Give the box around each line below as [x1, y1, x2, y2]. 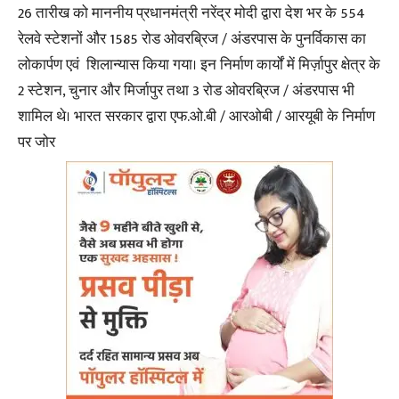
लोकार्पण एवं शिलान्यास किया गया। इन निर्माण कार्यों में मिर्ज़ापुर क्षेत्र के [18, 52, 380, 77]
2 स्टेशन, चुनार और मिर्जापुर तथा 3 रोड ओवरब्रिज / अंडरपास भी [18, 77, 354, 103]
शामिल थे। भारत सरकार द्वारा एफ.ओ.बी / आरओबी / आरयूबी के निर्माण [18, 103, 375, 129]
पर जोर [18, 129, 55, 155]
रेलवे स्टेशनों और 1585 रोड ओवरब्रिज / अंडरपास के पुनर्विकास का [18, 26, 366, 52]
